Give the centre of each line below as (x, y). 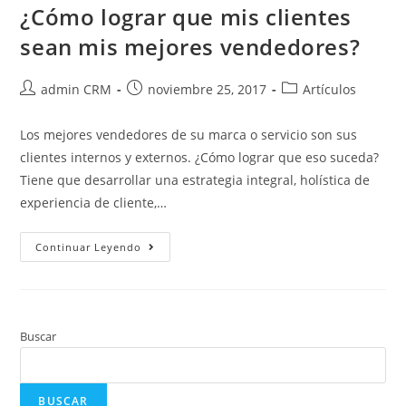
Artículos (330, 89)
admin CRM (77, 89)
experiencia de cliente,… (94, 202)
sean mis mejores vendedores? (190, 46)
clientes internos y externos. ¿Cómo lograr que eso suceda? (202, 157)
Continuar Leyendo (89, 246)
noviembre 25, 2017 (208, 89)
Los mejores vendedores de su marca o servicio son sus (189, 134)
